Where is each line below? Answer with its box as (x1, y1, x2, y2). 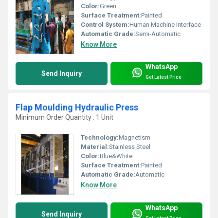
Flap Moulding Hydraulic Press (16, 102, 138, 112)
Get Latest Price (145, 74, 182, 80)
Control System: (81, 20, 129, 28)
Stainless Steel (109, 143, 150, 151)
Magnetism (119, 134, 150, 142)
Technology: (81, 134, 119, 142)
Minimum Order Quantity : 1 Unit (16, 113, 113, 121)
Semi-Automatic (135, 30, 181, 37)
